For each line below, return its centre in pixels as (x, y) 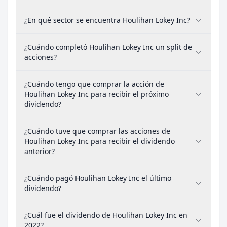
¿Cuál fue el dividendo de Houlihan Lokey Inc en (106, 215)
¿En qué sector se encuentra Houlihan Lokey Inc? (107, 20)
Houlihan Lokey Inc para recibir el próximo (97, 94)
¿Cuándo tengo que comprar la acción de (94, 84)
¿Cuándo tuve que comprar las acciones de (97, 131)
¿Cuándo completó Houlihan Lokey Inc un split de (108, 47)
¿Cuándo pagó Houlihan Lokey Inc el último (98, 178)
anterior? (40, 151)
